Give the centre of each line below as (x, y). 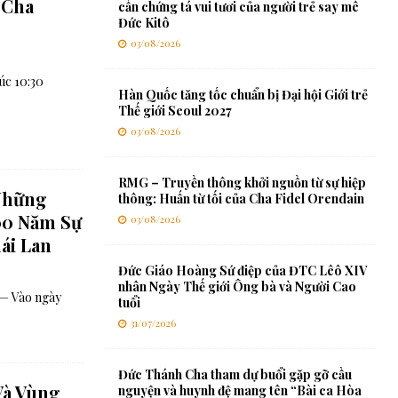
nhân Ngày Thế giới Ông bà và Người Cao (237, 287)
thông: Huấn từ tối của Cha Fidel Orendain (241, 199)
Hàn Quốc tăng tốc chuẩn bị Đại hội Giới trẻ (243, 95)
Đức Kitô (143, 23)
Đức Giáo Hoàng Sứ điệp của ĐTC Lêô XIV (242, 271)
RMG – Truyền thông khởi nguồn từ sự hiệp (242, 183)
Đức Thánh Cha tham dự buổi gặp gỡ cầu (235, 375)
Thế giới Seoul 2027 (175, 111)
